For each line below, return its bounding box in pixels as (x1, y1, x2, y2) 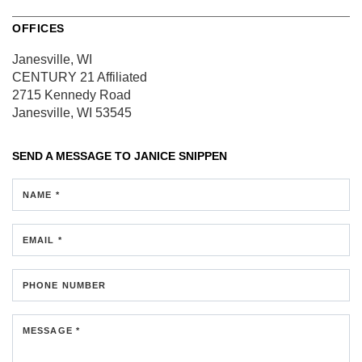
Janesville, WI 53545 (12, 105, 132, 120)
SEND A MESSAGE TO (12, 149, 134, 162)
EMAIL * (23, 234, 62, 245)
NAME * (23, 189, 60, 200)
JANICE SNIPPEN (134, 149, 227, 162)
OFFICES (12, 21, 65, 35)
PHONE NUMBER (23, 280, 107, 290)
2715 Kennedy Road (12, 87, 131, 102)
